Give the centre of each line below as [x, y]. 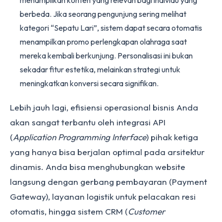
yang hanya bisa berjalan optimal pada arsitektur [107, 152]
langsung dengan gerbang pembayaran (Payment [109, 182]
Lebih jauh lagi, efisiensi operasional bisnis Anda [104, 107]
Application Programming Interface [80, 137]
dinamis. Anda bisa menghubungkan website [98, 167]
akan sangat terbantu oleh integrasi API [88, 122]
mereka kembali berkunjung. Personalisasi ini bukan [106, 55]
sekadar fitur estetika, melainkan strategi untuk [100, 69]
